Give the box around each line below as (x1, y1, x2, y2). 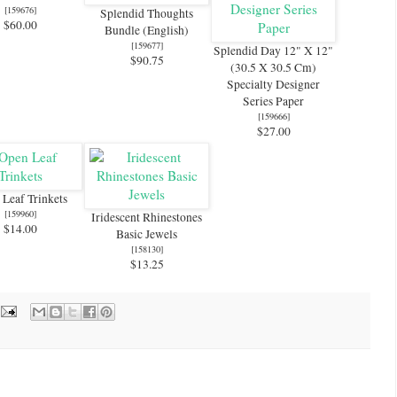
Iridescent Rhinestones (91, 209, 202, 226)
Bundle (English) (105, 22, 189, 39)
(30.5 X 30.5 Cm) (230, 59, 316, 76)
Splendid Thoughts (100, 5, 193, 22)
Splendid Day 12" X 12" (214, 43, 333, 59)
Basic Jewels (116, 226, 177, 243)
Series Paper (243, 93, 304, 110)
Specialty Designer (227, 76, 320, 93)
